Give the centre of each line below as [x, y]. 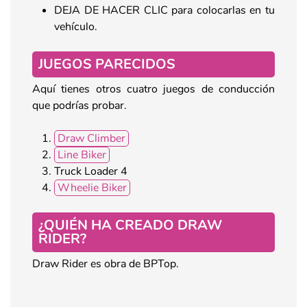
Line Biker [82, 155]
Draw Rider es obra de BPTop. [106, 263]
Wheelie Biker [92, 187]
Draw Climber [91, 138]
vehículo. [76, 26]
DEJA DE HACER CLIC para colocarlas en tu [164, 10]
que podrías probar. [81, 105]
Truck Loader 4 [91, 171]
